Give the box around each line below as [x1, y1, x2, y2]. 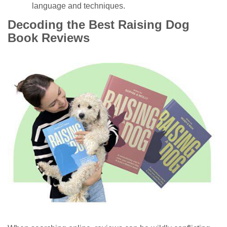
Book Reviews [8, 30, 90, 45]
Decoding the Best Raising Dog [8, 17, 190, 31]
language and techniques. [32, 2, 125, 11]
